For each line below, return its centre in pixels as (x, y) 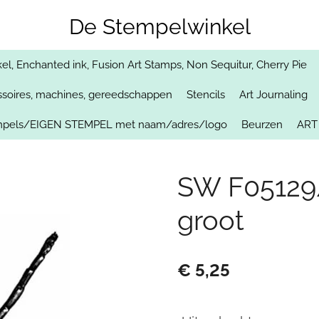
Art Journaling (273, 95)
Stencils (206, 95)
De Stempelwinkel (159, 26)
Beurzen (262, 125)
